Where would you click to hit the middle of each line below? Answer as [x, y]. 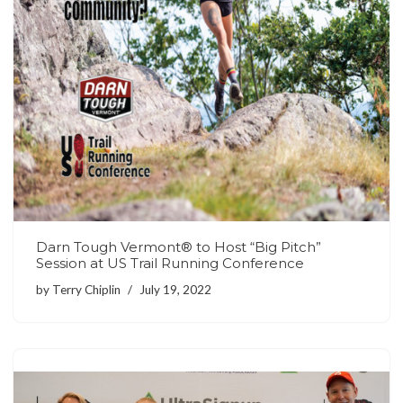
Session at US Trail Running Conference [170, 263]
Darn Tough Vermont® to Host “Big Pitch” [179, 246]
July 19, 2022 [175, 289]
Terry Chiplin [86, 289]
